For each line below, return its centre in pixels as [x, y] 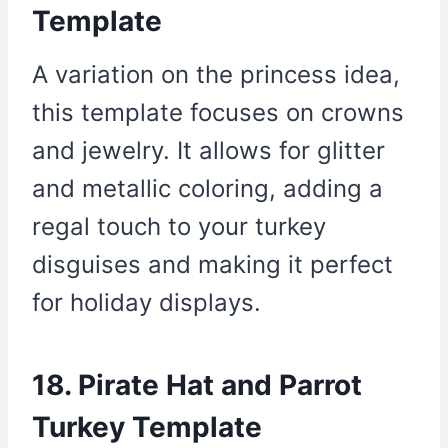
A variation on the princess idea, [216, 75]
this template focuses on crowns [218, 113]
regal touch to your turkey [179, 227]
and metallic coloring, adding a [207, 189]
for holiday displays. [146, 303]
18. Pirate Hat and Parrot [197, 385]
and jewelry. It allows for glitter [208, 151]
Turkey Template [147, 427]
